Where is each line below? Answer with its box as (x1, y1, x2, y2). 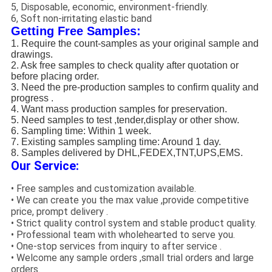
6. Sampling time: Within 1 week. (10, 126, 151, 137)
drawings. (10, 49, 53, 60)
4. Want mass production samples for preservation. (10, 104, 227, 115)
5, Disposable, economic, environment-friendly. (10, 1, 208, 13)
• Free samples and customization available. (10, 183, 196, 195)
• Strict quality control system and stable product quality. (10, 217, 256, 229)
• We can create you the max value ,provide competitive (10, 194, 249, 206)
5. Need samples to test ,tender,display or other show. (10, 115, 239, 126)
